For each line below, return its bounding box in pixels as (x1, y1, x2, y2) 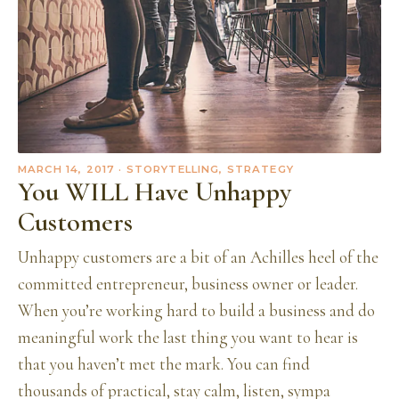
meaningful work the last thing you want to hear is (18, 327, 358, 348)
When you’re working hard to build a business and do (18, 300, 375, 322)
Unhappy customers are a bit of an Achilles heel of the (18, 247, 379, 268)
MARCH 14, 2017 (18, 162, 116, 175)
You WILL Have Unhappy (18, 175, 291, 208)
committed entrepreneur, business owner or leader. (18, 273, 358, 295)
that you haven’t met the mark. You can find (18, 354, 310, 375)
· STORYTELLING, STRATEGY (115, 162, 294, 175)
